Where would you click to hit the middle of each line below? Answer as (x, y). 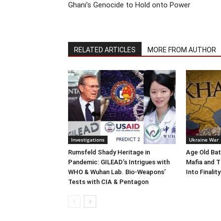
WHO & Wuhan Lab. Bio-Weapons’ (117, 172)
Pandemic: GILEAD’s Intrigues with (119, 162)
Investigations (88, 139)
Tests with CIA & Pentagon (108, 182)
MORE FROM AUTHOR (182, 50)
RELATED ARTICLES (105, 50)
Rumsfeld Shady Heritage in (109, 152)
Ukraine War (204, 139)
